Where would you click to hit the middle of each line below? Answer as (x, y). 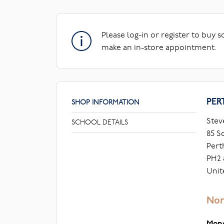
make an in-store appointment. (159, 47)
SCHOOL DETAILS (100, 122)
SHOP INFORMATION (105, 102)
